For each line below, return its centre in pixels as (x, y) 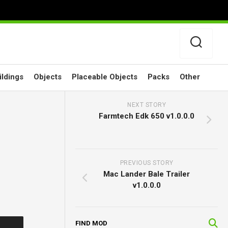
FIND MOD (92, 223)
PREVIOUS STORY (147, 163)
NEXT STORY (147, 105)
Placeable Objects (105, 77)
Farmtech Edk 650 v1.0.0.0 (147, 116)
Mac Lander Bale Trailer (147, 174)
